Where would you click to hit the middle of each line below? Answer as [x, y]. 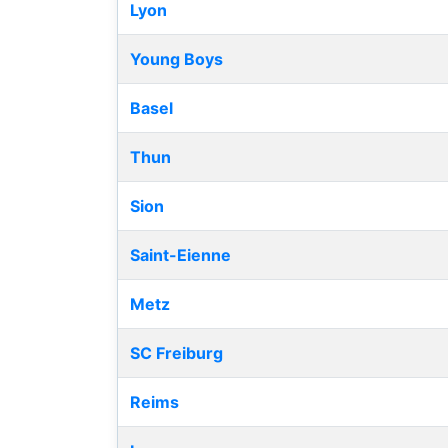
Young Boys [176, 59]
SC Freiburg [176, 353]
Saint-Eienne [180, 255]
